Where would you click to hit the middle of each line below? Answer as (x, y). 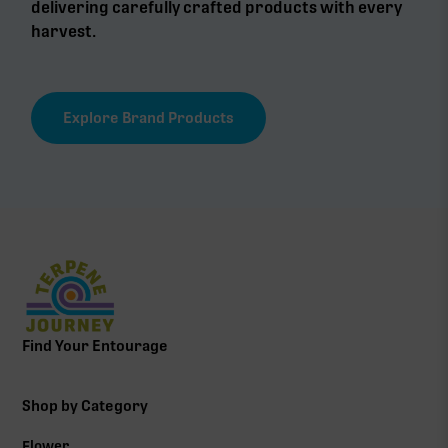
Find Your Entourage (95, 346)
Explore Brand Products (149, 117)
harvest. (64, 31)
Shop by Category (85, 406)
